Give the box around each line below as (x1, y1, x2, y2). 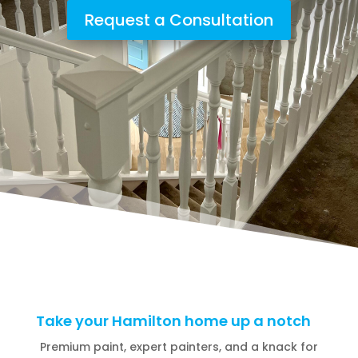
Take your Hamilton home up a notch (35, 311, 311, 331)
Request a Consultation (84, 9, 273, 31)
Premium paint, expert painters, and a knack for (39, 339, 318, 355)
